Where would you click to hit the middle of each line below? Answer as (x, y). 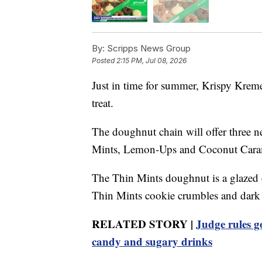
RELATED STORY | (144, 223)
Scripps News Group (148, 48)
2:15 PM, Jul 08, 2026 (151, 60)
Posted (104, 60)
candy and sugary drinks (152, 241)
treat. (103, 102)
